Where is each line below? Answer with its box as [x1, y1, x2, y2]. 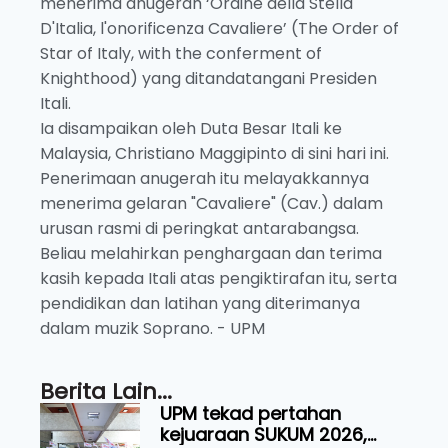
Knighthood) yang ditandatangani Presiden [40, 66, 377, 90]
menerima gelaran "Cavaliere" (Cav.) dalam [40, 191, 383, 215]
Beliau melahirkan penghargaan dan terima [40, 241, 382, 265]
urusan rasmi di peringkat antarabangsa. [40, 216, 359, 240]
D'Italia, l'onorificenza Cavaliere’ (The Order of [40, 16, 399, 40]
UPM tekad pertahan [160, 400, 341, 426]
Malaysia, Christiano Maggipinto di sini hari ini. [40, 141, 389, 165]
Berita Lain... [40, 375, 172, 407]
